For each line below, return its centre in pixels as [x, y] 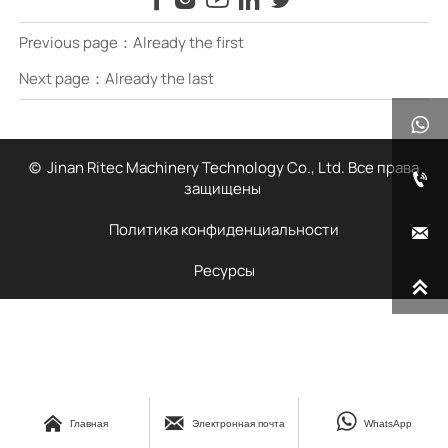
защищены [224, 189]
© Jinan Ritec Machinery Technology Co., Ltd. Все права [224, 168]
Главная [88, 423]
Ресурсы [224, 271]
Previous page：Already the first [131, 42]
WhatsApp [388, 423]
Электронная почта [238, 423]
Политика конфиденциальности [224, 230]
